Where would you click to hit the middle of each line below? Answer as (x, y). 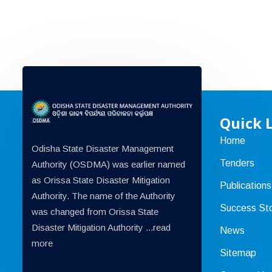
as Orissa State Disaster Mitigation (101, 180)
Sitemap (238, 253)
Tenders (237, 163)
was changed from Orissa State (95, 211)
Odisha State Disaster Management (103, 148)
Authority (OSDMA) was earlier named (108, 164)
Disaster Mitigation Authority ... (92, 227)
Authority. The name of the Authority (104, 195)
